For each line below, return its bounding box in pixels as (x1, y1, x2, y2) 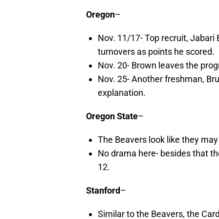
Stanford (86, 185, 120, 196)
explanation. (98, 88, 146, 98)
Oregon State (86, 111, 138, 122)
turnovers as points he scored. (98, 46, 215, 57)
